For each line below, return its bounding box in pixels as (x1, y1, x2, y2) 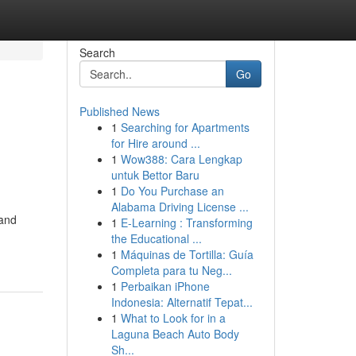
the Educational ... (110, 230, 202, 246)
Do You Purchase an (120, 183, 224, 199)
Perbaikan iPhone (120, 278, 210, 294)
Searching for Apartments (120, 119, 250, 135)
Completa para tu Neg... (110, 262, 232, 278)
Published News (79, 103, 160, 119)
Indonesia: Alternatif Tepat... (110, 294, 253, 310)
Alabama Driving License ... (110, 199, 249, 215)
